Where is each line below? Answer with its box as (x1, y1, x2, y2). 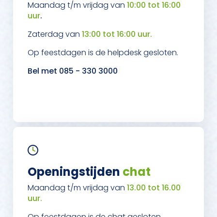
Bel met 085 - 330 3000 (28, 65, 118, 77)
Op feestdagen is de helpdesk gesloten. (28, 46, 178, 58)
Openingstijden (28, 164, 123, 180)
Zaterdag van (28, 28, 82, 40)
